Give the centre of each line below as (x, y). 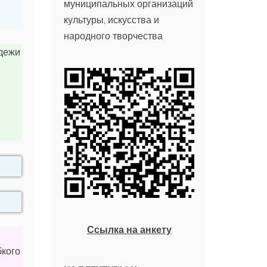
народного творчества (114, 35)
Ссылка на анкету (129, 229)
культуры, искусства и (112, 19)
